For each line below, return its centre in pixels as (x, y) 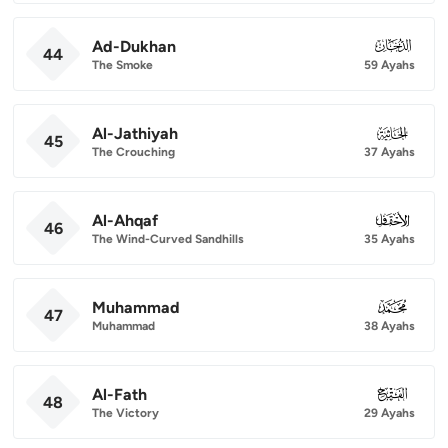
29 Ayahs (389, 412)
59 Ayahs (389, 64)
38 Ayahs (389, 325)
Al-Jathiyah (135, 133)
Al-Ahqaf (125, 220)
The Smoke (122, 64)
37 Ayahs (389, 151)
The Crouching (133, 151)
